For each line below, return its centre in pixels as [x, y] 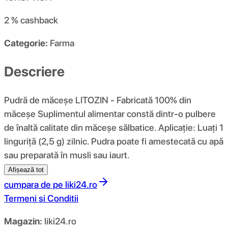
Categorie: [26, 43]
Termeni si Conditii [41, 198]
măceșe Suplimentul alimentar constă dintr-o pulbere [110, 113]
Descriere [34, 71]
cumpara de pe [34, 184]
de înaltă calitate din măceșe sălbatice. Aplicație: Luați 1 [114, 127]
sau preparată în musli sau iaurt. [67, 155]
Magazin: [23, 221]
